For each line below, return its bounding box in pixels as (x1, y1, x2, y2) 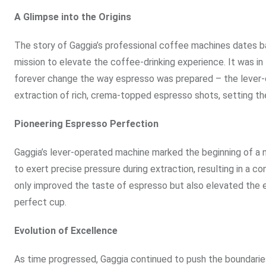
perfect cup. (14, 197, 66, 208)
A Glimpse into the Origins (14, 11, 131, 23)
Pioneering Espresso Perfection (14, 118, 159, 130)
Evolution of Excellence (14, 225, 118, 237)
